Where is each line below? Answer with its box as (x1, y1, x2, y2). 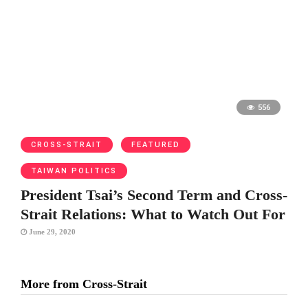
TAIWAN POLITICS (31, 166, 117, 175)
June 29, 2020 (27, 227, 76, 236)
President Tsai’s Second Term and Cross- (21, 186, 287, 203)
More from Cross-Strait (21, 276, 147, 291)
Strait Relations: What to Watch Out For (21, 205, 285, 223)
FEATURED (131, 140, 180, 149)
